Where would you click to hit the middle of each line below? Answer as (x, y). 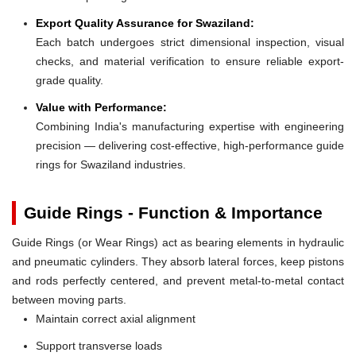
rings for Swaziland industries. (111, 164)
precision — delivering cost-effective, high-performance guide (190, 145)
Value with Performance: (101, 107)
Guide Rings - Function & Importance (173, 212)
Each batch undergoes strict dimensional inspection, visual (190, 42)
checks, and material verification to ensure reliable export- (190, 61)
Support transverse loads (99, 345)
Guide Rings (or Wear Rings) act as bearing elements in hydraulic (178, 242)
